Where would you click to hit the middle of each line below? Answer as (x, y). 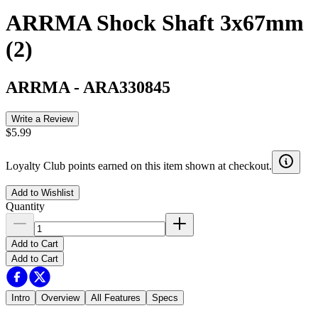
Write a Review (42, 119)
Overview (60, 297)
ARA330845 (127, 87)
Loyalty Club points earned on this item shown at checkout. (139, 165)
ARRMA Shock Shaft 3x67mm (155, 23)
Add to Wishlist (43, 192)
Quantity (25, 206)
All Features (116, 297)
